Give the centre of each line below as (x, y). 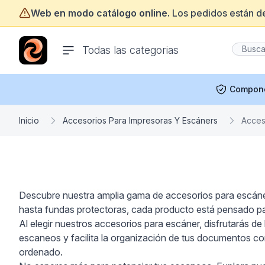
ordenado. (41, 252)
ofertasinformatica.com (68, 43)
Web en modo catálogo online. (100, 13)
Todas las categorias (131, 50)
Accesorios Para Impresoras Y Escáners (140, 120)
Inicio (29, 120)
